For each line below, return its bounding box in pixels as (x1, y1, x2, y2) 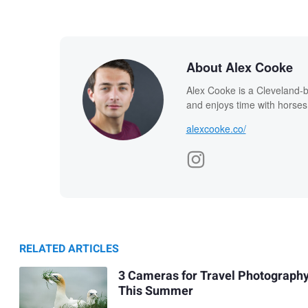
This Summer (118, 282, 193, 301)
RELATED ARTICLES (19, 240, 119, 257)
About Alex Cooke (186, 58, 293, 76)
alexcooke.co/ (186, 121, 246, 135)
